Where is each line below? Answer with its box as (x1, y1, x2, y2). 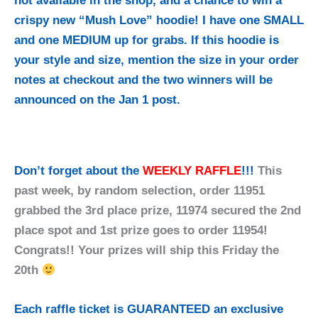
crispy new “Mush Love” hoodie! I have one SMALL (14, 13, 304, 27)
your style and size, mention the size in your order (14, 53, 299, 67)
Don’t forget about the (14, 163, 143, 177)
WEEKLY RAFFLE (143, 163, 241, 177)
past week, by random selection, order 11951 (14, 183, 265, 197)
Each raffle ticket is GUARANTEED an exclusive (14, 302, 283, 317)
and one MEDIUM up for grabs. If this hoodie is (14, 33, 279, 47)
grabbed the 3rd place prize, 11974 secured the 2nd (14, 203, 301, 217)
